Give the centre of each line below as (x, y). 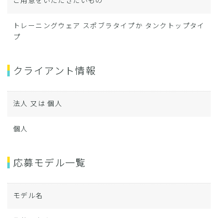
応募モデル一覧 (50, 162)
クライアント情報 (55, 70)
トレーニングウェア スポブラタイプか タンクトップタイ (109, 25)
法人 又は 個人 (38, 103)
